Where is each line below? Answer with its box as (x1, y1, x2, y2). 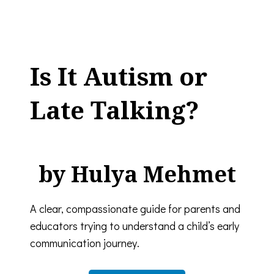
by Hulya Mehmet (38, 158, 236, 189)
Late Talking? (30, 92, 199, 127)
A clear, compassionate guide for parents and (30, 201, 240, 216)
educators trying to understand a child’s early (30, 218, 239, 233)
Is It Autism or (30, 59, 207, 93)
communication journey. (30, 235, 139, 250)
